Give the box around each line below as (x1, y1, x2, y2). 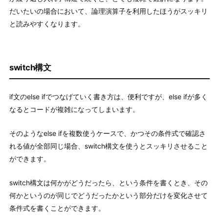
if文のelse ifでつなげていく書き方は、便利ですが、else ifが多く (9, 92, 208, 101)
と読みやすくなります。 (9, 20, 85, 28)
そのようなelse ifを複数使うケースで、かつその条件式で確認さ (9, 129, 206, 138)
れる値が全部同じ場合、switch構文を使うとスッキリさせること (9, 142, 208, 151)
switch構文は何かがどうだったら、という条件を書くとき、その (9, 178, 208, 187)
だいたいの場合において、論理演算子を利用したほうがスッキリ (9, 7, 208, 16)
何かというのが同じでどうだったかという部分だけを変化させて (9, 191, 208, 200)
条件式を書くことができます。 (9, 204, 105, 213)
